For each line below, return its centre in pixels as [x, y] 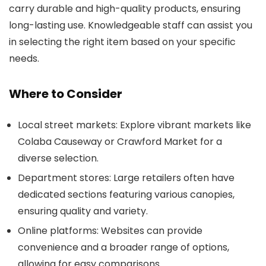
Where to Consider [66, 94]
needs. [24, 58]
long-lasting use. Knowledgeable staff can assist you [131, 25]
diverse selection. [58, 158]
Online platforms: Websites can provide [110, 230]
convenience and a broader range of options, [123, 247]
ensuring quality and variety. [83, 211]
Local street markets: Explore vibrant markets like [134, 125]
